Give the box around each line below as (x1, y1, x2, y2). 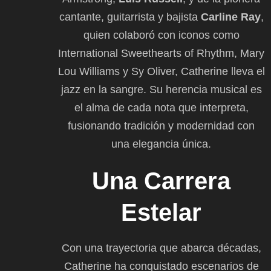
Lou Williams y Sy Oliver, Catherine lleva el (57, 65, 265, 77)
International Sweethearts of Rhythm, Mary (58, 47, 264, 59)
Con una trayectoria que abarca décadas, (61, 241, 261, 254)
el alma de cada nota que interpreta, (74, 101, 249, 114)
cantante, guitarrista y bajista (59, 10, 201, 23)
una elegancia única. (111, 137, 211, 150)
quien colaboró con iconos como (83, 28, 240, 41)
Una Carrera (92, 167, 230, 194)
